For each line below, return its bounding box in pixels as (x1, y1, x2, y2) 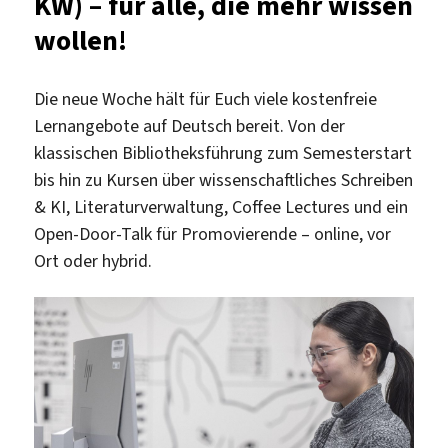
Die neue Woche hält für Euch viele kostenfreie (34, 86, 378, 111)
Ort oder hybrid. (34, 248, 153, 273)
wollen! (34, 21, 128, 59)
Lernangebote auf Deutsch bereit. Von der (34, 113, 346, 138)
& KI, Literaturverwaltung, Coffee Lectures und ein (34, 194, 409, 219)
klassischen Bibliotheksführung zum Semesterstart (34, 140, 413, 165)
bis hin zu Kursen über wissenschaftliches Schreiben (34, 167, 414, 192)
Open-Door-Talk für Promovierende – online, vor (34, 221, 392, 246)
